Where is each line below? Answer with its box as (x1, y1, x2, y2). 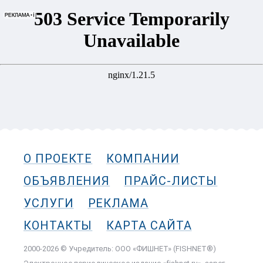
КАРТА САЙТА (106, 218, 192, 232)
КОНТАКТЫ (23, 218, 93, 232)
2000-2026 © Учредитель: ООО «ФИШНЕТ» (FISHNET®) (23, 244, 216, 253)
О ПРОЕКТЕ (23, 151, 93, 166)
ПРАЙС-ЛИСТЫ (124, 173, 218, 188)
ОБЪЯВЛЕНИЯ (23, 173, 110, 188)
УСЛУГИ (23, 195, 74, 210)
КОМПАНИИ (106, 151, 180, 166)
